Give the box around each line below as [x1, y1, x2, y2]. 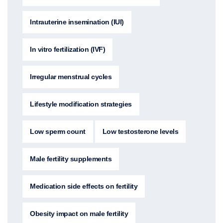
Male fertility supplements [30, 154, 111, 163]
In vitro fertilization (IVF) [30, 45, 105, 53]
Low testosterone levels [102, 127, 178, 135]
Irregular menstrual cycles [30, 72, 111, 81]
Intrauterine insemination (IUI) [30, 17, 124, 26]
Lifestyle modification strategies [30, 100, 132, 108]
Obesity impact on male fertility [30, 209, 128, 218]
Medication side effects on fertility [30, 182, 137, 190]
